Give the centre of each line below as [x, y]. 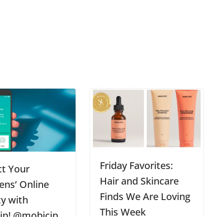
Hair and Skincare [139, 181]
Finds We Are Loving [145, 196]
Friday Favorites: [137, 165]
